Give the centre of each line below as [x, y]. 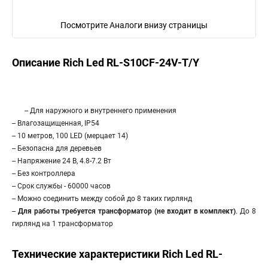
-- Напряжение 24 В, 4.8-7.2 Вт [63, 161]
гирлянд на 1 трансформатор [63, 224]
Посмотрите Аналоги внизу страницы [134, 25]
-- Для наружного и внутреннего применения [101, 111]
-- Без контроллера [45, 173]
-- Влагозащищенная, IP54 [57, 123]
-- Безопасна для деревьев [58, 148]
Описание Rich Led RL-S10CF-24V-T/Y [106, 63]
